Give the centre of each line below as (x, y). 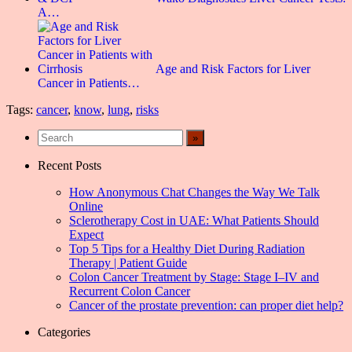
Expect (86, 235)
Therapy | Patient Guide (128, 263)
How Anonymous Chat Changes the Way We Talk (194, 192)
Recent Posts (70, 165)
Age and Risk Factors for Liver (233, 69)
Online (86, 206)
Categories (64, 332)
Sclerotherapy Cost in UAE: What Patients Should (194, 220)
